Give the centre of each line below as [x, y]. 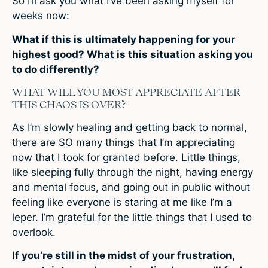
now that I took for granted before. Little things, [126, 157]
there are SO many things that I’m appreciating [124, 142]
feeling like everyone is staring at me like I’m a [122, 202]
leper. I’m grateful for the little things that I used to [132, 217]
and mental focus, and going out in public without [131, 187]
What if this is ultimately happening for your [124, 39]
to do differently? [56, 69]
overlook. [34, 232]
